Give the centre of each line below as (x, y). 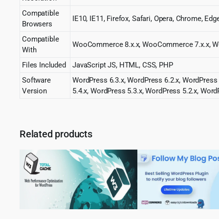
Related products (56, 134)
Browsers (37, 24)
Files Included (44, 65)
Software (36, 80)
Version (34, 91)
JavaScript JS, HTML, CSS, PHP (123, 65)
